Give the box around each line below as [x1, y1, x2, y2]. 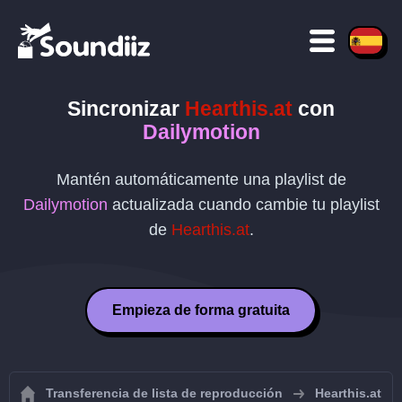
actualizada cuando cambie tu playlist [107, 196, 380, 214]
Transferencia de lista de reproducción [46, 386, 283, 400]
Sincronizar [67, 97, 185, 120]
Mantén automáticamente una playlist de [56, 170, 346, 188]
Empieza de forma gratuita [112, 302, 290, 318]
